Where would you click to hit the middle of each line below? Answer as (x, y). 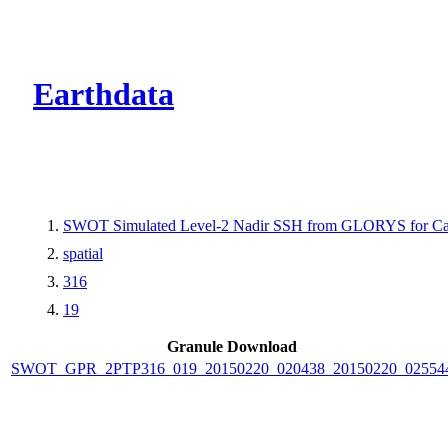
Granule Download (232, 346)
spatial (83, 253)
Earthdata (103, 94)
